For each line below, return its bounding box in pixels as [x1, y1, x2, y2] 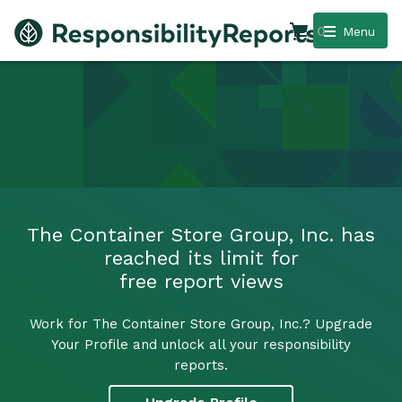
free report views [118, 269, 284, 293]
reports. [174, 356, 228, 373]
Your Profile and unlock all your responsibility [51, 336, 351, 353]
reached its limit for [103, 246, 299, 269]
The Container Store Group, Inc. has [27, 223, 375, 246]
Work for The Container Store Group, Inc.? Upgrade [30, 315, 372, 332]
